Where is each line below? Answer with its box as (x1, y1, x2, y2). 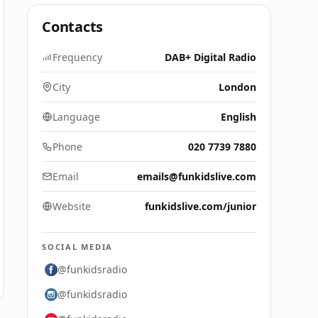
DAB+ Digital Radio (165, 50, 256, 64)
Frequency (53, 50, 102, 64)
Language (53, 110, 100, 124)
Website (53, 199, 91, 213)
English (221, 110, 256, 124)
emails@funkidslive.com (137, 170, 256, 183)
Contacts (42, 17, 104, 36)
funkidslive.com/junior (145, 199, 256, 213)
